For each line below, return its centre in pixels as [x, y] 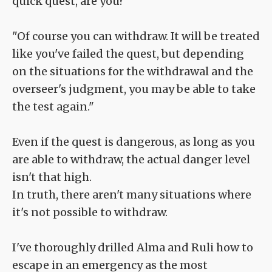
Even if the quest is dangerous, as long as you [134, 142]
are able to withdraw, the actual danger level [131, 160]
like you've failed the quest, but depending [128, 54]
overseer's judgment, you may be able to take [134, 89]
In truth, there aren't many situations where [132, 195]
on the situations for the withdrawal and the [133, 72]
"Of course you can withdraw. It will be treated [136, 36]
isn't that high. [52, 177]
